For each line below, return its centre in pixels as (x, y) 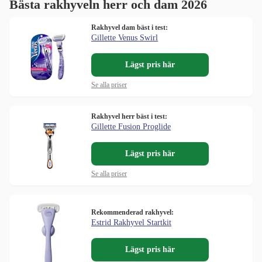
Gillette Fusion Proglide (131, 127)
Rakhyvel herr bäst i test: (129, 117)
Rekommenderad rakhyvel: (132, 213)
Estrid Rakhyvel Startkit (131, 223)
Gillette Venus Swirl (125, 38)
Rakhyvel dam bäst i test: (130, 28)
